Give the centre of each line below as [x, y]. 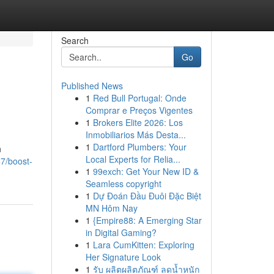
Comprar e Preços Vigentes [139, 110]
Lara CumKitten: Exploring [143, 245]
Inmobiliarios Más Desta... [135, 135]
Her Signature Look [123, 257]
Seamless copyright [123, 183]
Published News [92, 86]
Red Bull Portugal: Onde [139, 98]
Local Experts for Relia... [133, 159]
